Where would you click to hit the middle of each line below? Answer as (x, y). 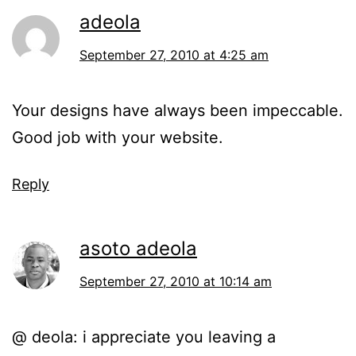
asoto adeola (138, 249)
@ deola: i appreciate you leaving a (144, 337)
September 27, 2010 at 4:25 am (174, 55)
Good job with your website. (118, 138)
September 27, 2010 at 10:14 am (176, 282)
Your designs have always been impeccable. (178, 111)
